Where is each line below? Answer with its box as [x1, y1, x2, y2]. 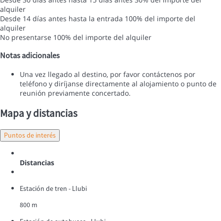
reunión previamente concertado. [20, 88, 131, 98]
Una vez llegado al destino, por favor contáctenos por [20, 69, 195, 79]
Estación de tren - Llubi [20, 184, 87, 193]
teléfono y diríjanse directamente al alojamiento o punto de [20, 78, 217, 88]
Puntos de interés [4, 130, 56, 140]
